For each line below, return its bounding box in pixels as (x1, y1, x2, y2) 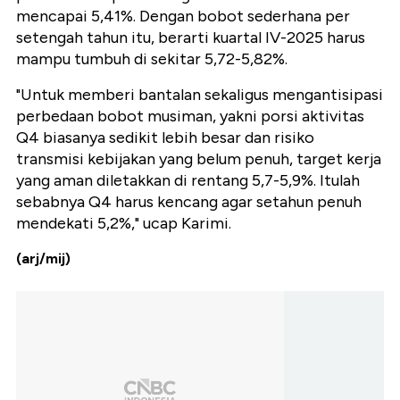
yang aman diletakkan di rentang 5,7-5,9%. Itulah (16, 171, 360, 191)
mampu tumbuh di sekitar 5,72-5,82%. (16, 49, 287, 70)
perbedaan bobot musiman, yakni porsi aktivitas (16, 106, 364, 127)
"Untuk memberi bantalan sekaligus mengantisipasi (16, 85, 383, 105)
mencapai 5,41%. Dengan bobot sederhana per (16, 6, 350, 27)
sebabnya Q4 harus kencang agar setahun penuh (16, 192, 362, 212)
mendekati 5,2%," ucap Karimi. (16, 213, 231, 234)
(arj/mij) (16, 250, 71, 268)
